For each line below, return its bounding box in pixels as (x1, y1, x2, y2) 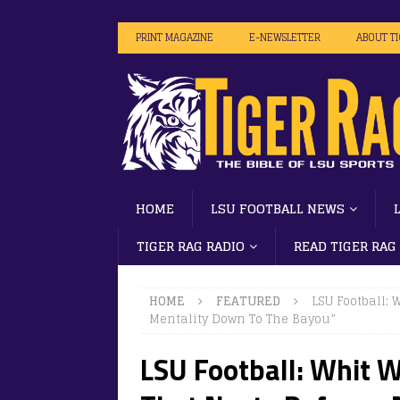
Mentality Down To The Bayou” (149, 308, 336, 329)
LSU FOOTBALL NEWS (211, 196, 345, 220)
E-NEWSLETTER (249, 29, 321, 46)
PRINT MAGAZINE (136, 29, 213, 46)
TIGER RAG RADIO (137, 234, 245, 257)
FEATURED (216, 290, 280, 312)
